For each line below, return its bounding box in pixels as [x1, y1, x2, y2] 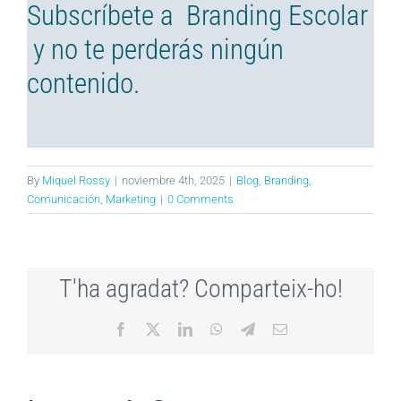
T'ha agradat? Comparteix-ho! [58, 274, 343, 304]
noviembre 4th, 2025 [122, 174, 225, 188]
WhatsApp [222, 321, 283, 337]
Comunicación [27, 192, 100, 207]
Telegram [254, 321, 307, 337]
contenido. [26, 67, 140, 101]
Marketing [106, 192, 156, 207]
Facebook [127, 321, 183, 337]
